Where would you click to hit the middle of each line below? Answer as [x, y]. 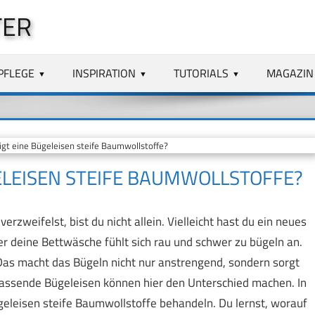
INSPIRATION [104, 73]
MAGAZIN [290, 73]
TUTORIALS [201, 73]
